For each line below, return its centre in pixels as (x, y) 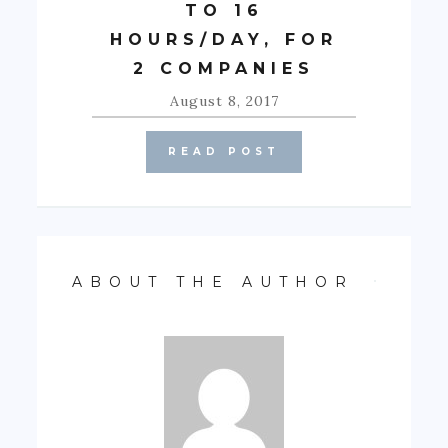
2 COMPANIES (224, 68)
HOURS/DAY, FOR (224, 39)
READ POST (224, 151)
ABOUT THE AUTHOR (213, 281)
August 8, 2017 (224, 100)
